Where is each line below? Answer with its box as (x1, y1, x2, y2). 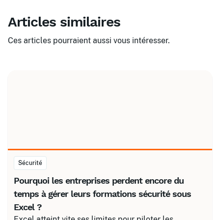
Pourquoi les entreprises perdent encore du (14, 175, 184, 186)
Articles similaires (8, 14, 120, 30)
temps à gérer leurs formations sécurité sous (14, 189, 191, 199)
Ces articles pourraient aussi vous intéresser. (8, 36, 170, 45)
